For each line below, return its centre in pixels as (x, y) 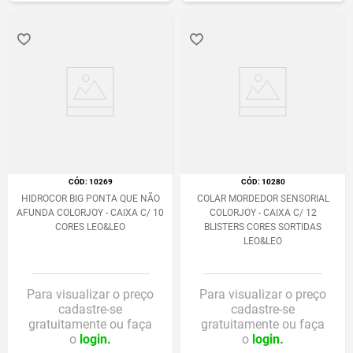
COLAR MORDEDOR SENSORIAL (263, 199)
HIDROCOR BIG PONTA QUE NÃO (90, 199)
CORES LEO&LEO (90, 227)
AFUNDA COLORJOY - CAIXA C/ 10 (90, 213)
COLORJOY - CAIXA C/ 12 (263, 213)
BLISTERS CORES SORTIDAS (263, 227)
